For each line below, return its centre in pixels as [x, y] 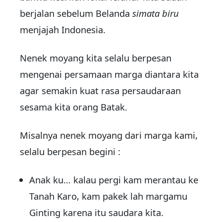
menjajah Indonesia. [63, 30]
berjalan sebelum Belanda [76, 13]
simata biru [156, 13]
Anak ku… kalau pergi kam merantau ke [114, 180]
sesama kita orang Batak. [74, 107]
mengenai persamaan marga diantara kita [109, 74]
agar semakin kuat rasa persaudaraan [100, 91]
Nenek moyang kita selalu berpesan [96, 58]
